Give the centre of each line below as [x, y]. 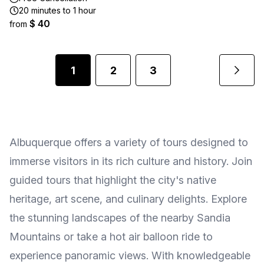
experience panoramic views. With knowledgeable [130, 255]
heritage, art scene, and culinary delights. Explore [128, 199]
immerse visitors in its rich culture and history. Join [131, 161]
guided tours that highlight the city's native [113, 180]
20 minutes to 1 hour [57, 10]
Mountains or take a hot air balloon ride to [111, 237]
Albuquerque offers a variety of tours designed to [129, 142]
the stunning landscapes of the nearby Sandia [120, 218]
